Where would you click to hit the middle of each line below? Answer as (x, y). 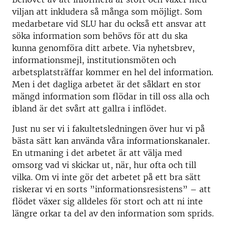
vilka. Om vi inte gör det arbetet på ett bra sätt (106, 177)
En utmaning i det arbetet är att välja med (97, 153)
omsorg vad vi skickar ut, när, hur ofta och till (104, 165)
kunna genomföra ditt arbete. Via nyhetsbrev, (103, 48)
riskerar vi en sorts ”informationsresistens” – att (111, 189)
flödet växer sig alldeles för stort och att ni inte (107, 201)
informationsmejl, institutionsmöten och (94, 60)
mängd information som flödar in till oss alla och (111, 96)
